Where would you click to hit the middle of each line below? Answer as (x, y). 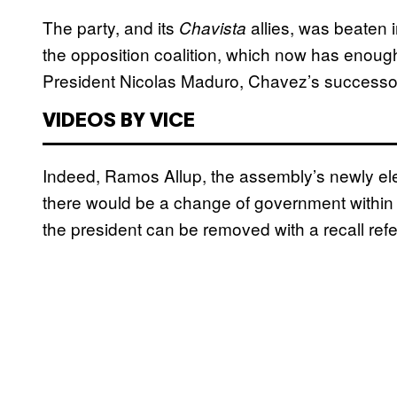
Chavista (213, 28)
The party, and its (111, 27)
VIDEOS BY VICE (119, 122)
